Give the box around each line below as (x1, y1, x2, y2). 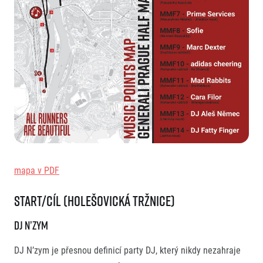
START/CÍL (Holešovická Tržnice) (14, 191, 177, 211)
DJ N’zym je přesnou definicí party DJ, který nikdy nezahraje (14, 244, 241, 257)
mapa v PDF (14, 164, 59, 177)
